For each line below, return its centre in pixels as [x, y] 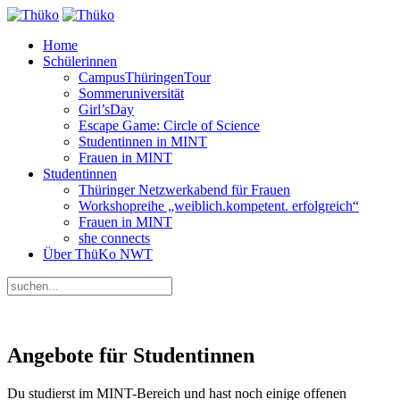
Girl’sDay [106, 109]
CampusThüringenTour [145, 77]
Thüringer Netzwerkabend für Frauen [184, 190]
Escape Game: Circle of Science [169, 125]
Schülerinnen [80, 61]
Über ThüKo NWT [98, 254]
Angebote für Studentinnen [131, 355]
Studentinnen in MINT [143, 142]
